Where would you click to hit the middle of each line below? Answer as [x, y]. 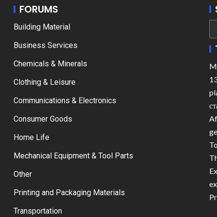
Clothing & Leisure [45, 82]
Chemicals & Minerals [50, 64]
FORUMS [39, 9]
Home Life [31, 137]
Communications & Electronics [65, 101]
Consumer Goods [43, 119]
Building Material [42, 27]
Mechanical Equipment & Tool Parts [73, 156]
